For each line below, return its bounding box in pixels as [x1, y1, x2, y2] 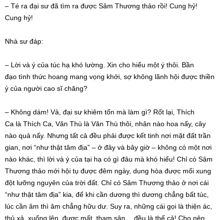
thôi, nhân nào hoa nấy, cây [118, 120, 206, 128]
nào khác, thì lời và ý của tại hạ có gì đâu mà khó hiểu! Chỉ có [5, 155, 198, 164]
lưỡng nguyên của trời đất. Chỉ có [15, 179, 123, 187]
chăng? [62, 84, 87, 93]
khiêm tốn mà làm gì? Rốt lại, [82, 108, 177, 116]
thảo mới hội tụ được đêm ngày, [30, 167, 133, 175]
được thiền [179, 73, 215, 81]
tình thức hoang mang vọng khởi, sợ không [17, 73, 155, 81]
